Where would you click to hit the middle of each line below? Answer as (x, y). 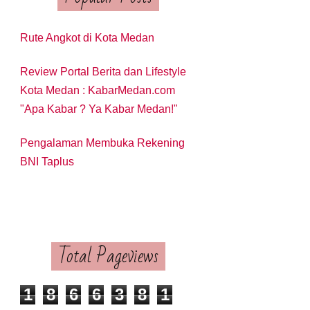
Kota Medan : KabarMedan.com (98, 90)
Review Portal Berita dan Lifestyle (103, 71)
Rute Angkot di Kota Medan (88, 37)
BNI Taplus (47, 161)
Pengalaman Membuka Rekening (103, 143)
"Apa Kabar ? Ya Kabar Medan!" (99, 109)
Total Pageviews (109, 256)
